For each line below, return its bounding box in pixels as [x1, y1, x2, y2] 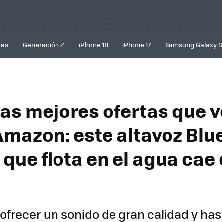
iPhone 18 [79, 40, 108, 49]
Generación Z [23, 40, 64, 49]
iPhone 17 [122, 40, 151, 49]
